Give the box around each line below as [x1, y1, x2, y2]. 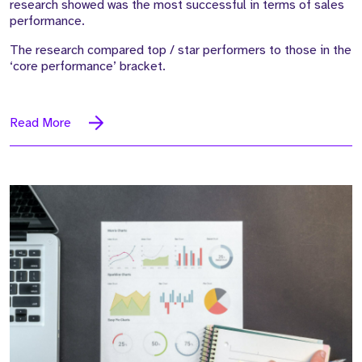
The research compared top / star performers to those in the [10, 41, 351, 58]
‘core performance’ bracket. [10, 57, 169, 74]
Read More [10, 114, 71, 131]
